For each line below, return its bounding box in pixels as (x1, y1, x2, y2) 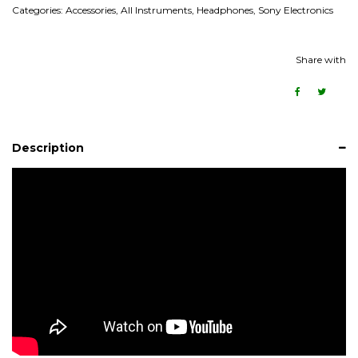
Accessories (66, 3, 116, 16)
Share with (296, 53, 346, 66)
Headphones (197, 3, 253, 16)
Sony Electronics (258, 3, 333, 16)
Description (12, 140, 84, 155)
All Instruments (121, 3, 192, 16)
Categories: (12, 3, 66, 16)
